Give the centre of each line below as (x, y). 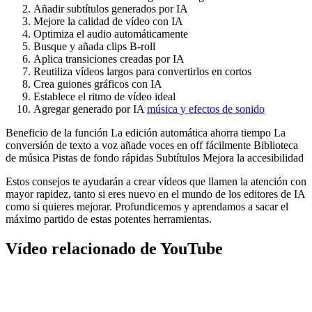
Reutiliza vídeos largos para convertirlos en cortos (142, 71)
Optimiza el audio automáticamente (111, 33)
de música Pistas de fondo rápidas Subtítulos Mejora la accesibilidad (155, 157)
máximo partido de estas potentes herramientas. (109, 219)
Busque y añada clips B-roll (94, 46)
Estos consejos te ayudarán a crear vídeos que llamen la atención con (156, 181)
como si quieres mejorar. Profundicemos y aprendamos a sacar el (147, 206)
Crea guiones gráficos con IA (98, 84)
